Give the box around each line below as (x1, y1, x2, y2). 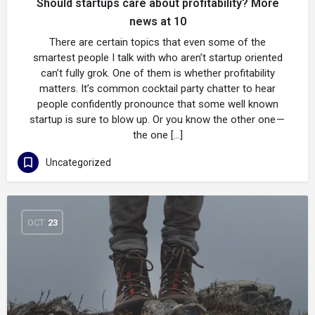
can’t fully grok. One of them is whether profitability (40, 67, 275, 79)
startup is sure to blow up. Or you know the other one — (30, 113, 285, 126)
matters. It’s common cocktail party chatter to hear (39, 82, 276, 95)
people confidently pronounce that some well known (37, 98, 278, 110)
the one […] (132, 129, 183, 141)
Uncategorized (46, 156, 111, 168)
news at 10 (129, 15, 186, 28)
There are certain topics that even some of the (49, 36, 266, 49)
